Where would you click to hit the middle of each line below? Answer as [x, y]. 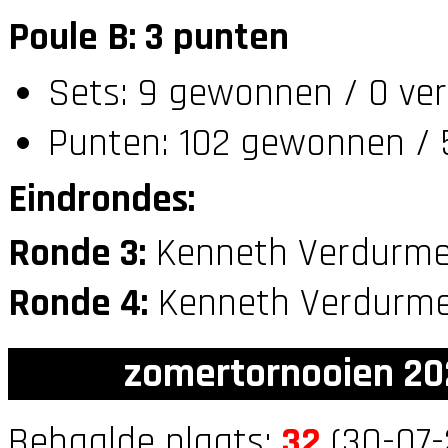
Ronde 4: [78, 303]
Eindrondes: [101, 199]
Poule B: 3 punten [148, 37]
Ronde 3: [77, 253]
